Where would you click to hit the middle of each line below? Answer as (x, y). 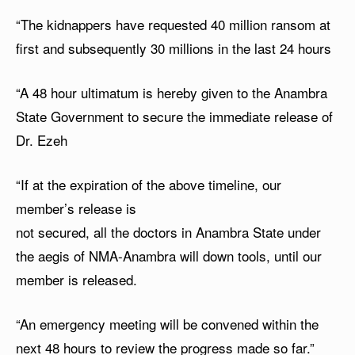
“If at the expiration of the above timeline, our (149, 184)
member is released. (76, 279)
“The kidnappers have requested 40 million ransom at (173, 24)
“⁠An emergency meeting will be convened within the (167, 323)
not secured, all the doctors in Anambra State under (168, 231)
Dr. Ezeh (42, 139)
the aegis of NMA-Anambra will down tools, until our (169, 255)
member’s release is (76, 208)
